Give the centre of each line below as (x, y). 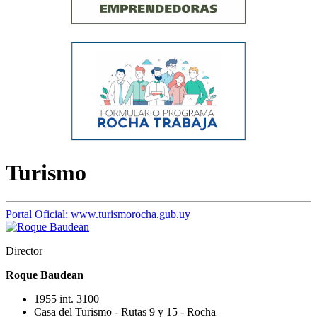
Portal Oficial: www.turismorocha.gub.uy (98, 214)
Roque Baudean (45, 275)
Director (24, 251)
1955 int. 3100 (67, 299)
